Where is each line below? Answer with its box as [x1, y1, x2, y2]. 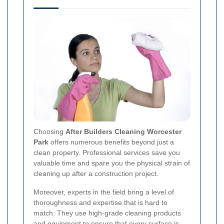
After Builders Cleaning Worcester [65, 127, 181, 135]
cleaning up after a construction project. [33, 169, 158, 177]
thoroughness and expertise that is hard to [33, 198, 167, 206]
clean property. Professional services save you [33, 148, 180, 156]
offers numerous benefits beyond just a [48, 137, 174, 146]
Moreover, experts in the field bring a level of [33, 187, 174, 196]
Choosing [33, 127, 65, 135]
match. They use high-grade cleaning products [33, 208, 181, 217]
